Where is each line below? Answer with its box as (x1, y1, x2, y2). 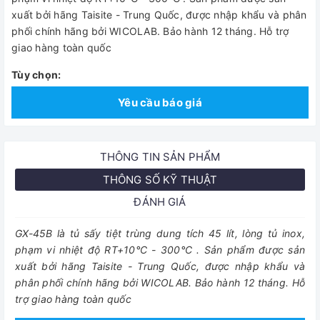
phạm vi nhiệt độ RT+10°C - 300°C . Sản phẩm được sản (15, 244, 305, 256)
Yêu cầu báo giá (118, 96, 202, 109)
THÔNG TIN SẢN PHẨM (99, 150, 221, 164)
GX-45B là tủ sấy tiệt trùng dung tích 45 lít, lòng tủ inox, (15, 227, 305, 239)
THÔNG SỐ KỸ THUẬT (102, 173, 218, 186)
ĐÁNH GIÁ (134, 195, 186, 209)
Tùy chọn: (11, 69, 61, 81)
